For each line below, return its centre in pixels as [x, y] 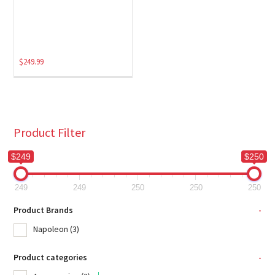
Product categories [51, 257]
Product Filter [50, 132]
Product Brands [44, 210]
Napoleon [51, 229]
